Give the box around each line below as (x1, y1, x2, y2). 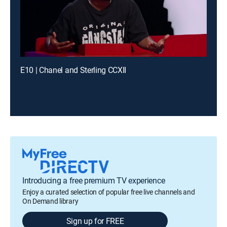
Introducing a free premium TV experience (22, 175, 165, 186)
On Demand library (22, 196, 79, 206)
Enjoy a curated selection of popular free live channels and (22, 187, 195, 197)
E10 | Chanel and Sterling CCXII (20, 64, 127, 75)
